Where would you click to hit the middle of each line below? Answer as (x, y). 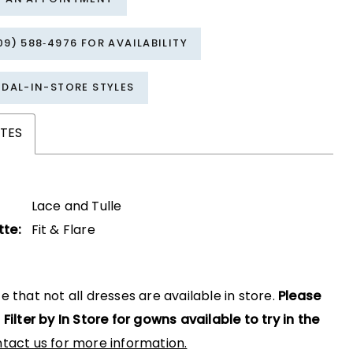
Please (300, 297)
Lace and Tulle (76, 207)
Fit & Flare (63, 230)
